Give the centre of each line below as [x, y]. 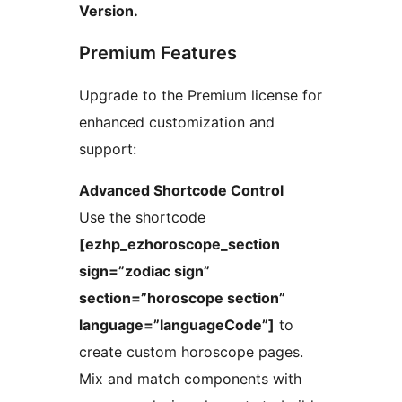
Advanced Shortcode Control [181, 191]
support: [108, 149]
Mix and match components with [190, 379]
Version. [109, 11]
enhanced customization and [177, 122]
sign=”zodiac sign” [144, 271]
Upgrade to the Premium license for [201, 96]
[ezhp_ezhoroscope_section [179, 245]
